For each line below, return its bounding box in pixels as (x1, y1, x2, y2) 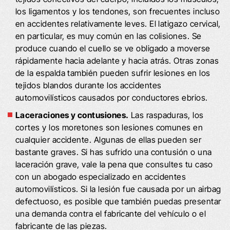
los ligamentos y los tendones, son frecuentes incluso (15, 6, 220, 16)
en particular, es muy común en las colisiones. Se (15, 30, 202, 41)
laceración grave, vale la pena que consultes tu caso (15, 159, 213, 169)
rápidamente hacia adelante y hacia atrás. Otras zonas (15, 55, 219, 66)
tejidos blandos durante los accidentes (15, 80, 162, 90)
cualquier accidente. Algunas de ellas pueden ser (15, 134, 202, 145)
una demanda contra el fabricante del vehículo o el (15, 208, 206, 219)
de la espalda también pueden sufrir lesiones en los (15, 67, 210, 78)
